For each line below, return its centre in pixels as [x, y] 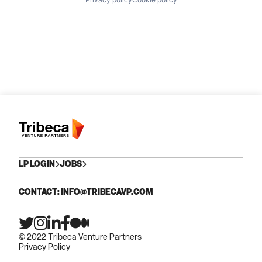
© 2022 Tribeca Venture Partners [80, 237]
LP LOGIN [37, 163]
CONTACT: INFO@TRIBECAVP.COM [86, 192]
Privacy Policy [44, 247]
